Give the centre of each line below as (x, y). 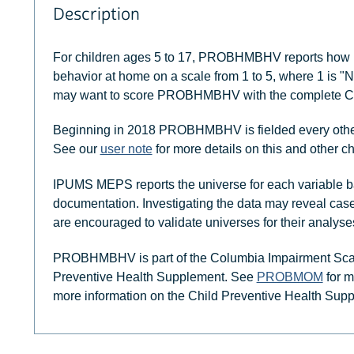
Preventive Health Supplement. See (154, 277)
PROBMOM (290, 277)
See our (76, 149)
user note (126, 149)
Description (96, 15)
